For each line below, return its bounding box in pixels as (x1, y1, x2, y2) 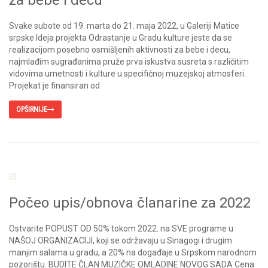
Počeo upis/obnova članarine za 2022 (9, 194, 251, 211)
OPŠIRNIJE (16, 105, 47, 114)
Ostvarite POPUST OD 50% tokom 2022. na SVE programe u (9, 223, 233, 233)
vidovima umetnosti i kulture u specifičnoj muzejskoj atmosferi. (9, 68, 246, 78)
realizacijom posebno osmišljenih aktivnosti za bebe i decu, (9, 44, 230, 54)
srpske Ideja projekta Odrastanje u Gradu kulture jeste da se (9, 32, 232, 42)
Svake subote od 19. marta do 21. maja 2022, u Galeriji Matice (9, 20, 239, 31)
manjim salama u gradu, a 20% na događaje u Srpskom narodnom (9, 247, 257, 257)
